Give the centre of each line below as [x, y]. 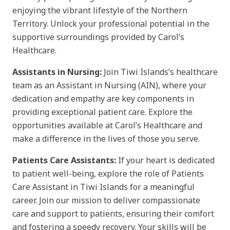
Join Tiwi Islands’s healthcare [160, 72]
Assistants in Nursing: [57, 72]
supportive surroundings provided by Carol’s [98, 37]
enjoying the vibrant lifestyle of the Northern [100, 10]
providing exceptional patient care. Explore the [102, 112]
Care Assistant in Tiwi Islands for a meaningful [103, 187]
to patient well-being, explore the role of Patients [108, 173]
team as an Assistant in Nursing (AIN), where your [109, 85]
